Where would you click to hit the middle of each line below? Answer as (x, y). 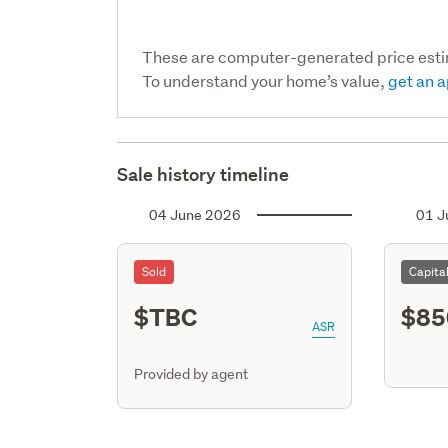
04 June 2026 (195, 214)
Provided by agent (191, 373)
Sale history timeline (203, 174)
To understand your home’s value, (265, 80)
